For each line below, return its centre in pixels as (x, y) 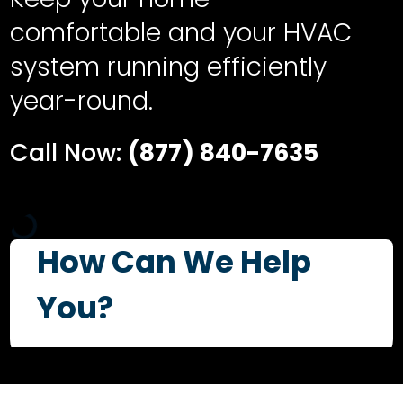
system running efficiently (169, 67)
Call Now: (69, 152)
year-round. (82, 101)
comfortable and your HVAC (181, 33)
